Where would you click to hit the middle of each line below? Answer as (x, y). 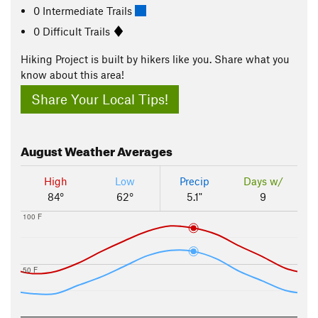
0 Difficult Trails (73, 31)
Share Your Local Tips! (100, 99)
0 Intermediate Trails (84, 10)
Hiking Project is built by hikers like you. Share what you (155, 59)
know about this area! (72, 75)
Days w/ (263, 181)
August (42, 150)
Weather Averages (117, 150)
